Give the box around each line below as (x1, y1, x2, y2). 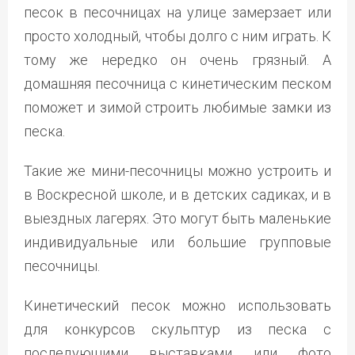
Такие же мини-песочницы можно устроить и (24, 162, 331, 180)
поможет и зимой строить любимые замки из (24, 99, 331, 116)
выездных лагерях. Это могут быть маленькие (24, 210, 331, 227)
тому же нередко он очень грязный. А (24, 52, 331, 69)
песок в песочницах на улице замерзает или (24, 4, 331, 21)
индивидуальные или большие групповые (24, 234, 331, 251)
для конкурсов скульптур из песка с (24, 321, 331, 338)
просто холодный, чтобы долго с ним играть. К (24, 28, 331, 45)
